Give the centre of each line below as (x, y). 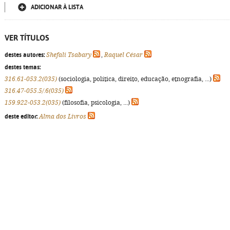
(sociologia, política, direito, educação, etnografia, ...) (135, 79)
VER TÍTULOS (27, 38)
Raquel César (123, 55)
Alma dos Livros (63, 117)
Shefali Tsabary (69, 55)
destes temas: (23, 67)
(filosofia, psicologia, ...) (96, 103)
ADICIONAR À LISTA (57, 7)
